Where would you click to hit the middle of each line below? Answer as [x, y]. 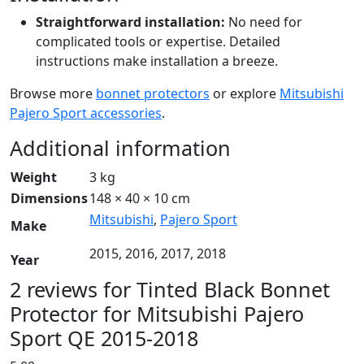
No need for [264, 22]
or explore [245, 93]
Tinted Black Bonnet [233, 289]
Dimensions [49, 198]
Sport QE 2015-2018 [104, 338]
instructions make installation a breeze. [157, 61]
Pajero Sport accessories [86, 113]
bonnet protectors [153, 93]
